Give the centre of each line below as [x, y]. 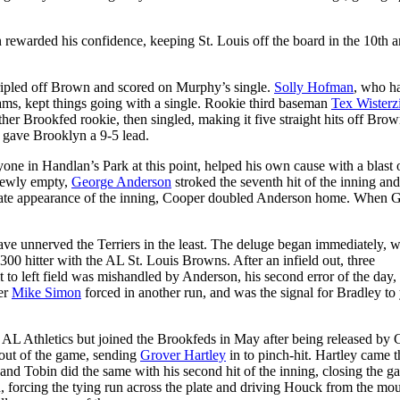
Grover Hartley [183, 354]
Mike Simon [46, 292]
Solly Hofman [314, 87]
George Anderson [121, 181]
